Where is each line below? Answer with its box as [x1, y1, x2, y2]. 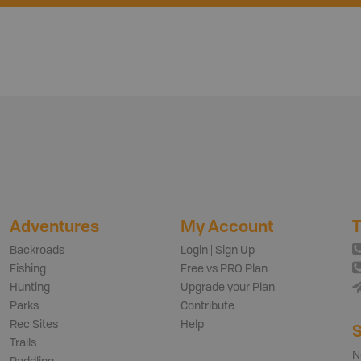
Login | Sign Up [180, 244, 255, 256]
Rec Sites [9, 318, 58, 330]
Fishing [9, 263, 46, 275]
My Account [180, 214, 273, 237]
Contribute [180, 300, 234, 312]
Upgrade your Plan [180, 281, 275, 293]
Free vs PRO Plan [180, 263, 268, 275]
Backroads [9, 244, 64, 256]
